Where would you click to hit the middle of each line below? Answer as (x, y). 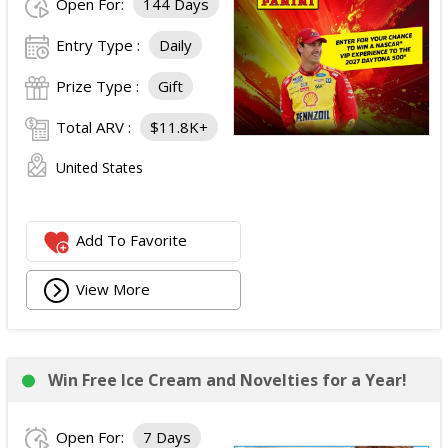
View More (113, 288)
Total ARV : (95, 127)
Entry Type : (100, 45)
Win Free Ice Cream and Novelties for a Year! (227, 380)
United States (99, 167)
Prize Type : (99, 86)
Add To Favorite (132, 240)
